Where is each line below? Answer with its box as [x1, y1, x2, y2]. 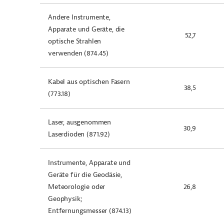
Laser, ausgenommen [48, 118, 111, 126]
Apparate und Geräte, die [48, 25, 125, 33]
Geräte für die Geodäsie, [48, 170, 122, 179]
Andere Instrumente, [48, 13, 110, 21]
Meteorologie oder [48, 182, 105, 191]
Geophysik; [48, 194, 82, 203]
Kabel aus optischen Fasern [48, 77, 130, 86]
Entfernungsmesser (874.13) [48, 206, 131, 215]
